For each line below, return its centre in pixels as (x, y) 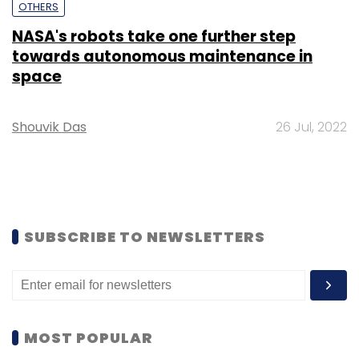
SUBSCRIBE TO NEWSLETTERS (145, 236)
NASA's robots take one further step (154, 36)
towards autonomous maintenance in (162, 56)
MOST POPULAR (89, 337)
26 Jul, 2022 (311, 127)
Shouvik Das (49, 127)
